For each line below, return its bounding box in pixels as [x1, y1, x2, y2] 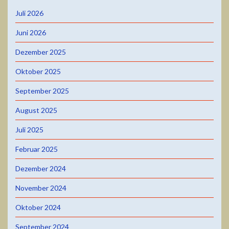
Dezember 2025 [15, 47, 66, 56]
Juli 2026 [15, 8, 43, 17]
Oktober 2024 [15, 202, 61, 212]
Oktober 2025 [15, 66, 61, 76]
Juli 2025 [15, 125, 43, 134]
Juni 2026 [15, 28, 46, 37]
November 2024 [15, 183, 66, 192]
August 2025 [15, 105, 57, 114]
